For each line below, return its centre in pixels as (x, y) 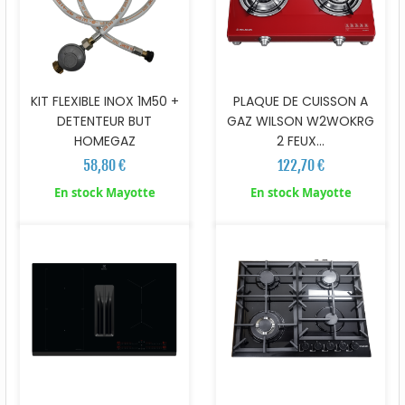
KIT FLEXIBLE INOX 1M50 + (104, 102)
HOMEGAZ (104, 141)
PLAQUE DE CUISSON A (301, 102)
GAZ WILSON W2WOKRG (301, 122)
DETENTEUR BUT (104, 122)
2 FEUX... (301, 141)
